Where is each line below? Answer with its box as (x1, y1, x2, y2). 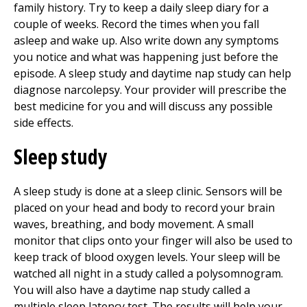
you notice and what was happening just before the (14, 49, 278, 64)
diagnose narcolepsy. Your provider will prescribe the (14, 82, 286, 97)
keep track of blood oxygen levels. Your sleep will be (14, 249, 280, 265)
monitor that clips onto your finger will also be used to (14, 233, 293, 248)
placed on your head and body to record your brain (14, 200, 275, 215)
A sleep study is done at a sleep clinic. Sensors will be (14, 184, 282, 199)
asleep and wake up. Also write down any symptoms (14, 33, 279, 48)
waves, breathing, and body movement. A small (14, 217, 254, 232)
